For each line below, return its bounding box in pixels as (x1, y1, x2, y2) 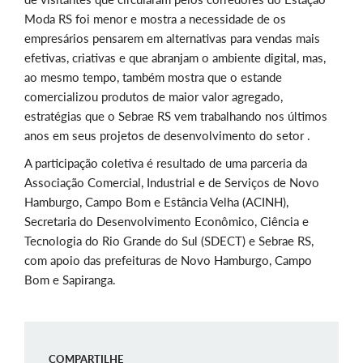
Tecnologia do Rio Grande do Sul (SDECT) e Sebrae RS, (24, 233, 314, 249)
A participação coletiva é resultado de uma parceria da (24, 156, 307, 171)
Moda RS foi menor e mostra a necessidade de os (24, 11, 286, 27)
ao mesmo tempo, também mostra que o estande (24, 70, 282, 85)
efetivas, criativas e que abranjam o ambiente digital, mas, (24, 50, 326, 66)
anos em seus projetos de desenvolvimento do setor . (24, 128, 310, 143)
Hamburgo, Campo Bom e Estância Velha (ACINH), (24, 194, 288, 210)
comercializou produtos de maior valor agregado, (24, 89, 283, 105)
